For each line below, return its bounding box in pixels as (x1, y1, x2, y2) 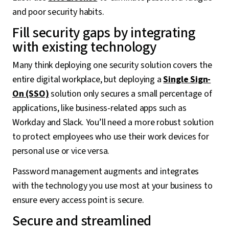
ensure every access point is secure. (12, 194, 144, 207)
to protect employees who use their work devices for (12, 130, 209, 143)
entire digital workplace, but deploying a (12, 73, 164, 86)
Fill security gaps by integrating (12, 22, 195, 43)
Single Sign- (163, 73, 211, 86)
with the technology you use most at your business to (12, 179, 213, 192)
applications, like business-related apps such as (12, 102, 187, 114)
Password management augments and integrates (12, 165, 199, 178)
